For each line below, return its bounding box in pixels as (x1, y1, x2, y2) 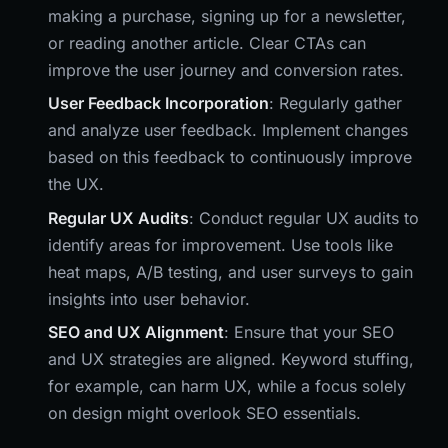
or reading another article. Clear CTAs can (48, 33, 366, 54)
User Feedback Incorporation (48, 93, 269, 114)
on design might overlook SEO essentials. (48, 403, 361, 424)
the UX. (48, 174, 104, 195)
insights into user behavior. (48, 288, 250, 309)
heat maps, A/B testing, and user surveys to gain (48, 261, 413, 282)
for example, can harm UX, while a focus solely (48, 376, 406, 397)
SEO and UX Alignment (48, 322, 224, 343)
